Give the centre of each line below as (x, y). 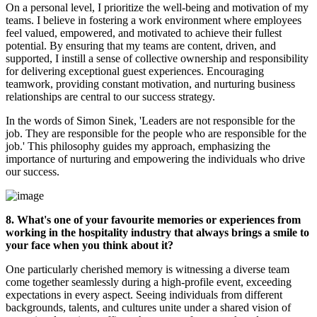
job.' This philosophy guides (70, 146)
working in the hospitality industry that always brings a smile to (157, 233)
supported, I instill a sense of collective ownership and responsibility (157, 59)
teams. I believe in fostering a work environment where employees (154, 21)
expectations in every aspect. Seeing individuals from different (144, 295)
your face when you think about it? (91, 246)
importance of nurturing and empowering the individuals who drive (155, 159)
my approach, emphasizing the (202, 146)
